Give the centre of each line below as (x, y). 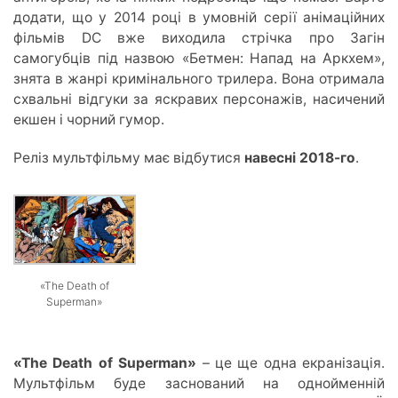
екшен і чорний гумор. (89, 119)
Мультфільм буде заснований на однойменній (199, 383)
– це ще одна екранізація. (291, 362)
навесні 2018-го (300, 157)
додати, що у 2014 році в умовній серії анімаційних (199, 17)
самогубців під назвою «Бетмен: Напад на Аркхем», (199, 58)
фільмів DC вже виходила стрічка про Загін (199, 37)
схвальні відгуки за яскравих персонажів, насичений (199, 99)
